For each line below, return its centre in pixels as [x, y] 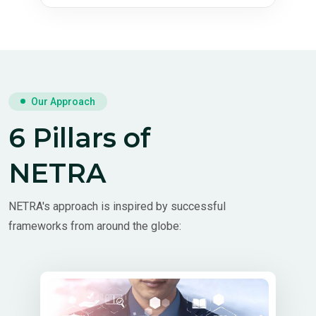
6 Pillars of [80, 138]
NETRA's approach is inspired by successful [117, 206]
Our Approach [63, 101]
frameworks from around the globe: [95, 226]
